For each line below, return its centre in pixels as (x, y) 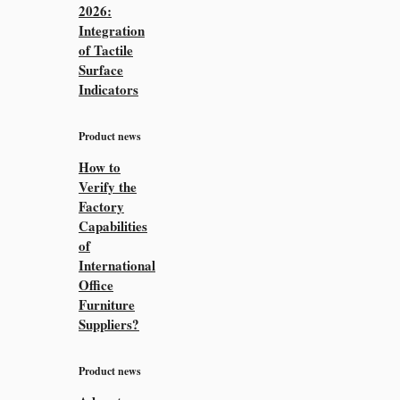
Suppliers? (109, 324)
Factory (101, 206)
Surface (101, 69)
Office (96, 284)
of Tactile (106, 50)
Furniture (107, 304)
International (117, 265)
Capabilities (113, 225)
